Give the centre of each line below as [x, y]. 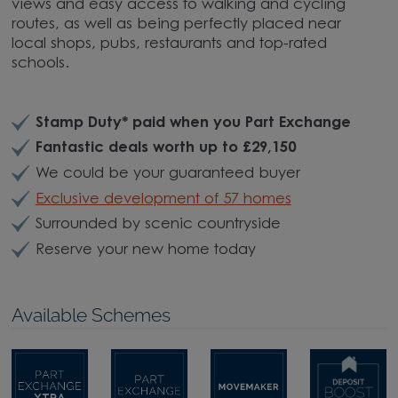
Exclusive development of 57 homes [163, 199]
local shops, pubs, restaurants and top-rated [170, 44]
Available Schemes [92, 315]
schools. [41, 64]
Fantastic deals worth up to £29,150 [165, 149]
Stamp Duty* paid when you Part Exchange [193, 123]
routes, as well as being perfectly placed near [177, 24]
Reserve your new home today [145, 250]
